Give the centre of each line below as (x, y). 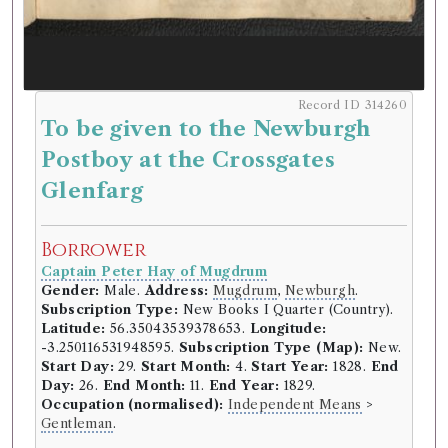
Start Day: (77, 366)
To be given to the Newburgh (206, 128)
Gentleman (77, 423)
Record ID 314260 (352, 104)
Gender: (70, 290)
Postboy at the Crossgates (188, 159)
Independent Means (295, 404)
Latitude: (73, 328)
